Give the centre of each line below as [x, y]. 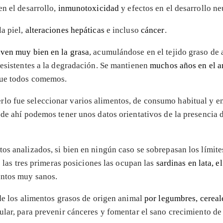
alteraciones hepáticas [65, 30]
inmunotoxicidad [89, 8]
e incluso [122, 30]
